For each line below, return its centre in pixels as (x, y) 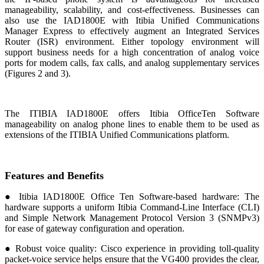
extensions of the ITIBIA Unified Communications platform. (117, 134)
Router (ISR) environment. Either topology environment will (132, 41)
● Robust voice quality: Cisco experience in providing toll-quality (132, 248)
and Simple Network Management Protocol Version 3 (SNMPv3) (132, 217)
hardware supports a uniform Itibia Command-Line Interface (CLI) (132, 207)
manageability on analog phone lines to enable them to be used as (132, 124)
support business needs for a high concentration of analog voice (132, 52)
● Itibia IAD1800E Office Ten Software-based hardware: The (132, 196)
